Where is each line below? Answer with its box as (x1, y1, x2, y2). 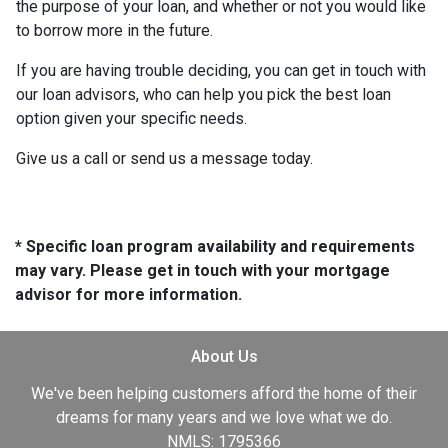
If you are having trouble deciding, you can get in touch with (16, 60, 426, 80)
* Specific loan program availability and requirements (15, 236, 415, 256)
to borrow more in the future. (16, 20, 213, 40)
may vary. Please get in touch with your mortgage (15, 260, 390, 280)
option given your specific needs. (16, 108, 247, 128)
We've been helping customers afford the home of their (31, 383, 417, 403)
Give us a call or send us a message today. (16, 148, 313, 168)
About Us (190, 346, 258, 366)
